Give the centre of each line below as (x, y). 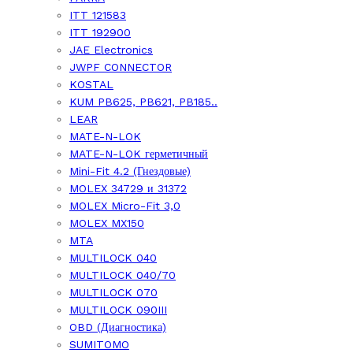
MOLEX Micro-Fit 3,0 (125, 206)
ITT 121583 (98, 15)
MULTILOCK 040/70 (123, 275)
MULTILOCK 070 (113, 293)
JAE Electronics (111, 50)
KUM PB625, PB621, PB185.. (143, 102)
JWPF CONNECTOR (121, 67)
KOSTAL (91, 85)
